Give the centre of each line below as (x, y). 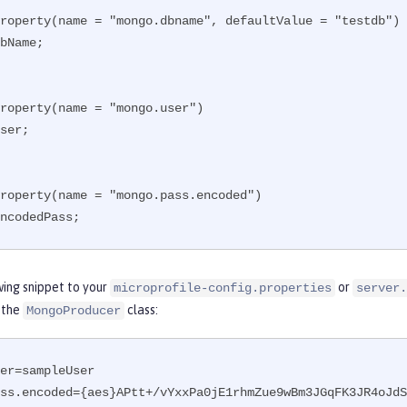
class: (141, 310)
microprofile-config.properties (223, 288)
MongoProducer (74, 311)
